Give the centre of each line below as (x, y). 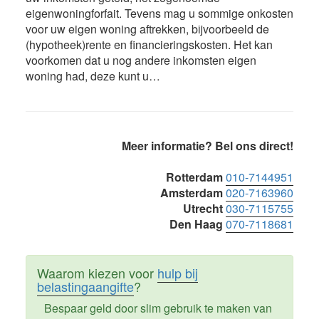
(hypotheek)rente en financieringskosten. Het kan (149, 45)
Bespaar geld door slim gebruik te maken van (158, 308)
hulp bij (177, 273)
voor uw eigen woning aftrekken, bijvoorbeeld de (147, 29)
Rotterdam (195, 177)
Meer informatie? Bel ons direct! (208, 146)
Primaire (65, 150)
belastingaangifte (85, 287)
